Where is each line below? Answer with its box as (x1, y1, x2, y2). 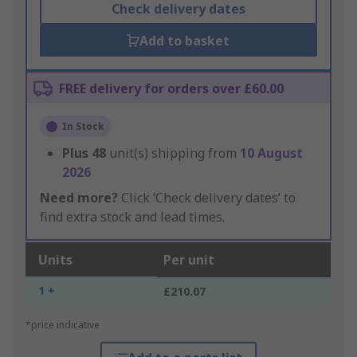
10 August (240, 144, 303, 163)
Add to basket (139, 32, 230, 50)
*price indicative (25, 318, 100, 332)
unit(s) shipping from (109, 144, 240, 163)
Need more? (40, 189, 118, 207)
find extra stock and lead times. (40, 208, 225, 226)
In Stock (62, 120, 104, 134)
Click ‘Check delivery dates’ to (118, 189, 296, 207)
